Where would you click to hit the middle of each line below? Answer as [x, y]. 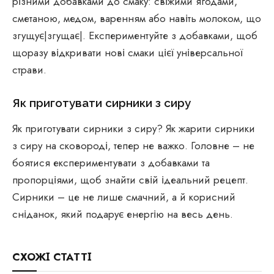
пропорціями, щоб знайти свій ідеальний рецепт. [130, 180]
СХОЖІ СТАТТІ [52, 257]
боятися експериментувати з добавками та [111, 163]
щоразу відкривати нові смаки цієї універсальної [128, 52]
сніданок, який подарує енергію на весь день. [123, 214]
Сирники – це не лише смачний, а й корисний [124, 197]
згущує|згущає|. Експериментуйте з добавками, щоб [135, 35]
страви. [29, 69]
